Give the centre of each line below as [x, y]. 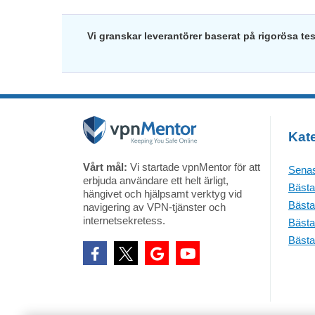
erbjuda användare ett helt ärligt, [156, 180]
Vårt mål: [105, 167]
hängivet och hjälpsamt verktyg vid [162, 194]
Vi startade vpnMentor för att [194, 167]
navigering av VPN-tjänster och [154, 207]
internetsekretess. [124, 220]
